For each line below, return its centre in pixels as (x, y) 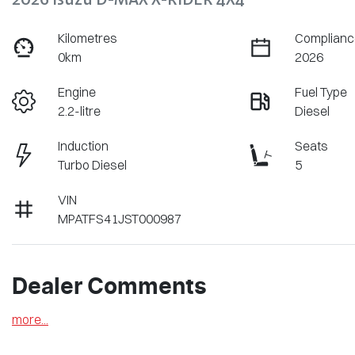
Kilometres (88, 38)
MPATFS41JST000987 (120, 219)
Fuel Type (321, 92)
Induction (84, 146)
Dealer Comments (109, 288)
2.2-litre (80, 111)
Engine (77, 92)
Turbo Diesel (93, 165)
